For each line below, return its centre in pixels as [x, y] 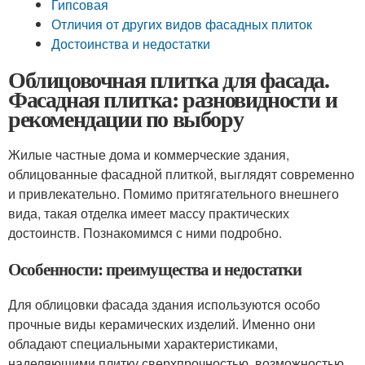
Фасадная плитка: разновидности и [173, 99]
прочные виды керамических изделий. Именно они [162, 324]
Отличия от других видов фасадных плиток [182, 24]
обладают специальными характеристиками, [143, 343]
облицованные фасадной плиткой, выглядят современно [181, 174]
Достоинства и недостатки [131, 44]
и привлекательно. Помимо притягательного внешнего [174, 193]
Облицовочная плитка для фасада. [169, 79]
